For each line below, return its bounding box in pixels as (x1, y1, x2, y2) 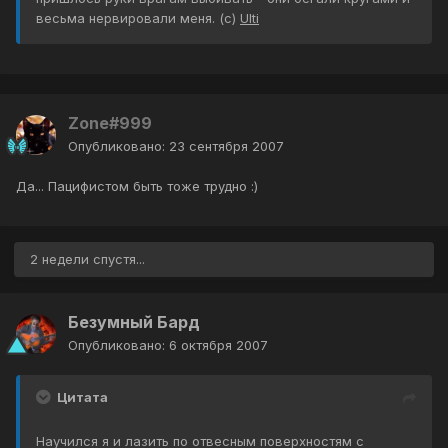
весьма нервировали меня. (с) (36, 10, 240, 27)
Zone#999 (68, 113, 152, 134)
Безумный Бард (68, 312, 200, 333)
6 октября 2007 (169, 337, 268, 354)
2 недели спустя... (30, 251, 145, 268)
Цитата (57, 389, 108, 406)
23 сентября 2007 (169, 138, 284, 155)
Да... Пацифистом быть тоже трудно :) (16, 178, 258, 195)
